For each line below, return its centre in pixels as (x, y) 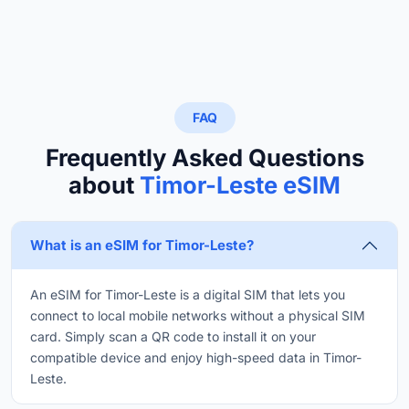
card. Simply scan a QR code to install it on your (173, 336)
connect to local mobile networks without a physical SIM (198, 315)
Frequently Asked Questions (204, 157)
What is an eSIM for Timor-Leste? (142, 245)
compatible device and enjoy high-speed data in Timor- (196, 357)
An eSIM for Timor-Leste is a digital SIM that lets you (188, 294)
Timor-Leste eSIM (240, 184)
